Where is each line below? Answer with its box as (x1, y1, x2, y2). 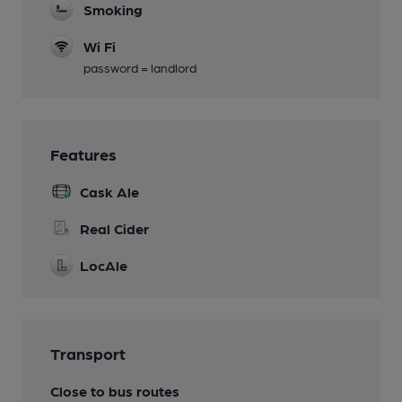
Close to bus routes (50, 382, 179, 400)
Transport (50, 344, 126, 363)
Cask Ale (80, 183, 139, 201)
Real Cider (80, 220, 149, 238)
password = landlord (83, 60, 197, 75)
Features (50, 144, 117, 164)
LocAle (80, 257, 127, 275)
